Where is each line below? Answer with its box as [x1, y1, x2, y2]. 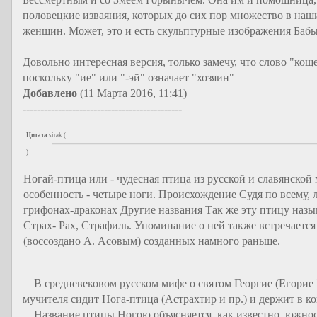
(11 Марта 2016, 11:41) [77, 87, 187, 99]
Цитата [26, 132, 47, 139]
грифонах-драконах [23, 204, 120, 216]
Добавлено [23, 87, 77, 99]
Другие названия [120, 204, 205, 216]
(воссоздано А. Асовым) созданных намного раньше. [23, 235, 280, 247]
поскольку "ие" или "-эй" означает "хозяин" [23, 71, 234, 83]
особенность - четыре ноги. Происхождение [23, 188, 239, 200]
